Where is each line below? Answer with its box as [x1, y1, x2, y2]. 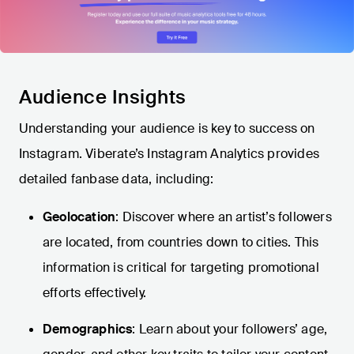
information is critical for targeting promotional [43, 259, 319, 277]
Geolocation [43, 209, 116, 226]
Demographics [43, 321, 133, 338]
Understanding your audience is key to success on [19, 120, 315, 137]
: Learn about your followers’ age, [132, 321, 328, 338]
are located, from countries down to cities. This [43, 234, 319, 251]
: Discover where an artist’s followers [115, 209, 332, 226]
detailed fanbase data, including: [19, 171, 214, 188]
